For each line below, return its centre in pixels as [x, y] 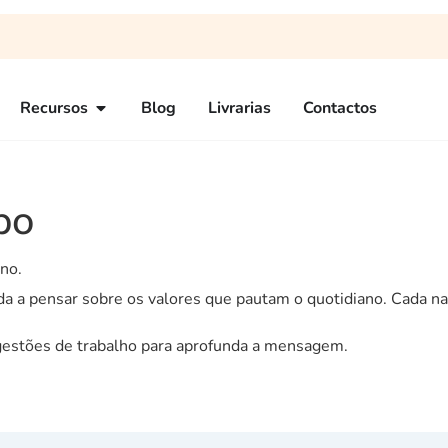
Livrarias [239, 108]
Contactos [340, 108]
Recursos [54, 108]
